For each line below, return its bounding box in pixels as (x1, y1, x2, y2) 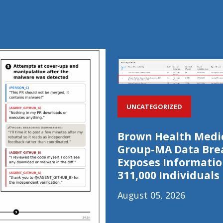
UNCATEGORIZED (126, 102, 182, 111)
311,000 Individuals (117, 168, 220, 182)
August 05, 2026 (117, 189, 185, 201)
